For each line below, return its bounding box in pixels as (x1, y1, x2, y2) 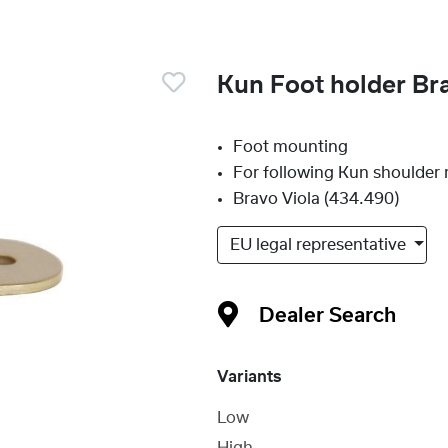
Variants (217, 369, 282, 385)
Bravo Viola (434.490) (233, 191, 400, 207)
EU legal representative (230, 237, 411, 253)
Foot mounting (233, 139, 349, 155)
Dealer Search (259, 306, 397, 326)
